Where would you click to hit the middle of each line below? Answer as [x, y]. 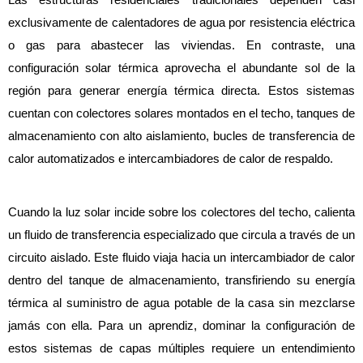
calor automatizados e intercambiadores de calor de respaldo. [171, 158]
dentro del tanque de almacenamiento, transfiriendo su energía [181, 281]
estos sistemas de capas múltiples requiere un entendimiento [181, 349]
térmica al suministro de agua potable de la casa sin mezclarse [181, 303]
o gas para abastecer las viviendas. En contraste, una [181, 45]
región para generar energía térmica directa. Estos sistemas [181, 90]
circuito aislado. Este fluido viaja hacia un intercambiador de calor [181, 258]
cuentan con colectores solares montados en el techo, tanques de [181, 113]
